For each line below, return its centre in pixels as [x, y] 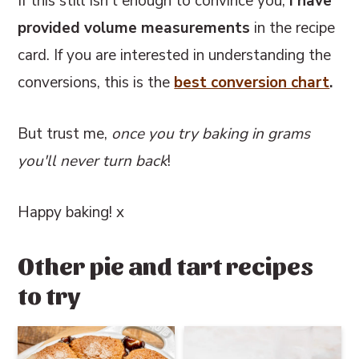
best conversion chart [252, 82]
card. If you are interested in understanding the [175, 55]
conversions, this [74, 82]
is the [154, 82]
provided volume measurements [134, 28]
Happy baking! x [71, 212]
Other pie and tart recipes [166, 264]
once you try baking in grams [211, 133]
